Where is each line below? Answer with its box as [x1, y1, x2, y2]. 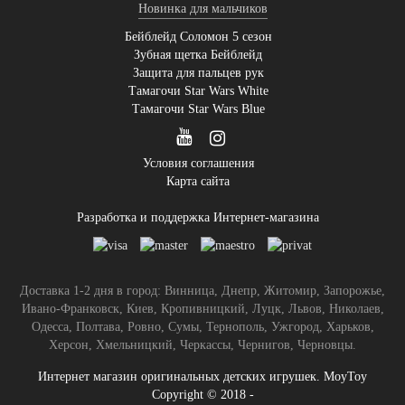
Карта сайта [166, 174, 230, 189]
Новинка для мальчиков [137, 2, 268, 16]
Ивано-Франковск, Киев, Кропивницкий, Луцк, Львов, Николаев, [21, 302, 384, 316]
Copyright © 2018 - [151, 388, 254, 401]
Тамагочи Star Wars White [127, 84, 268, 99]
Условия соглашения [142, 156, 254, 171]
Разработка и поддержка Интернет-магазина [77, 211, 319, 225]
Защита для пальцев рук [132, 66, 264, 80]
